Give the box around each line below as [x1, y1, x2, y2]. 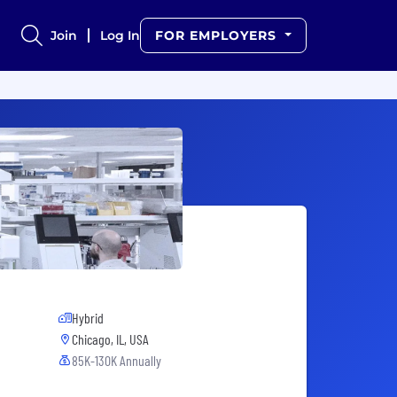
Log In [100, 27, 141, 43]
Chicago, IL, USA [72, 331, 149, 348]
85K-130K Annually [72, 352, 161, 370]
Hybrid [72, 309, 104, 327]
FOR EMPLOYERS [155, 27, 282, 43]
